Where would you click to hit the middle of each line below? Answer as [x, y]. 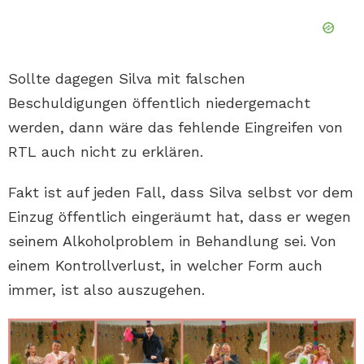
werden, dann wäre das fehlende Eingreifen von [175, 127]
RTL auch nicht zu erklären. [106, 151]
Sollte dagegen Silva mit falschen [127, 78]
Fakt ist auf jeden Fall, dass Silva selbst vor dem [181, 192]
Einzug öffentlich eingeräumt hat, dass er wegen [180, 216]
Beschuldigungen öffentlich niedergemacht [159, 102]
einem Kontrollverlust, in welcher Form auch [165, 265]
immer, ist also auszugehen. [106, 289]
